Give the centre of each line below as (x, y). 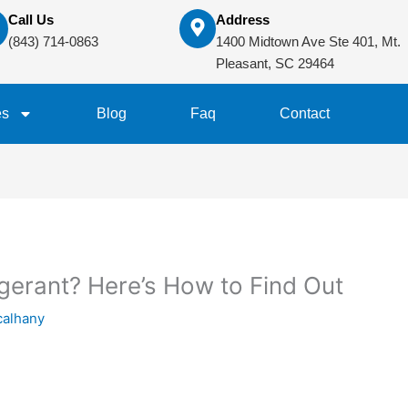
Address (242, 20)
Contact (304, 113)
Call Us (31, 20)
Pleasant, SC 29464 (275, 63)
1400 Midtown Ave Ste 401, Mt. (308, 41)
